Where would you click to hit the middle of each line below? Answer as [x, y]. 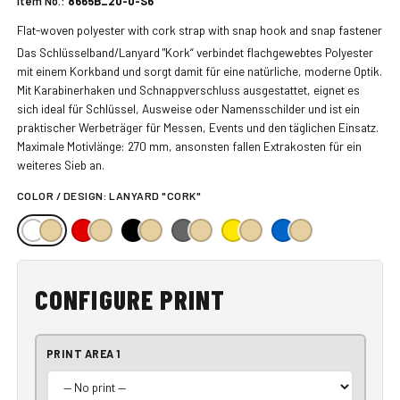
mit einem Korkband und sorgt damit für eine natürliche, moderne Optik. [199, 71]
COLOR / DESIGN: [63, 196]
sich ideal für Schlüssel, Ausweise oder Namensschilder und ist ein [188, 109]
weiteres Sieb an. [60, 165]
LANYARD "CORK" [155, 196]
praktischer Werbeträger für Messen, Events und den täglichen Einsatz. [197, 128]
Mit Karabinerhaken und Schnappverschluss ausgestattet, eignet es [188, 90]
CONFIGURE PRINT [130, 300]
